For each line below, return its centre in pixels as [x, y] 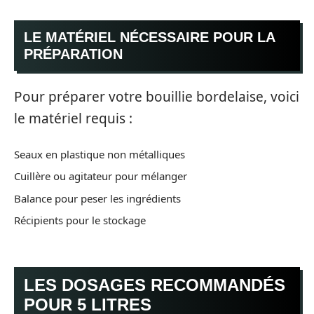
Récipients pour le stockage [80, 220]
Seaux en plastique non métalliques [100, 154]
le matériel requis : [73, 118]
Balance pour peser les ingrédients [97, 198]
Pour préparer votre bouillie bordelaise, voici [157, 97]
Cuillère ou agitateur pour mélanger [101, 176]
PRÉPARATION [73, 54]
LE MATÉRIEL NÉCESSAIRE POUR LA [150, 37]
